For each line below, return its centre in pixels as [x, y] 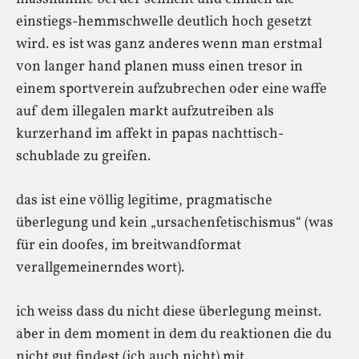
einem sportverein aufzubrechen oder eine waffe [171, 89]
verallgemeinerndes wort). [100, 268]
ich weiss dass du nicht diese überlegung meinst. [169, 312]
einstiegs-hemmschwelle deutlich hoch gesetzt [164, 22]
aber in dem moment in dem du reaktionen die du [174, 334]
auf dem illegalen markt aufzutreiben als [145, 111]
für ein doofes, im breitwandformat [129, 245]
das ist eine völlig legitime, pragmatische [144, 200]
